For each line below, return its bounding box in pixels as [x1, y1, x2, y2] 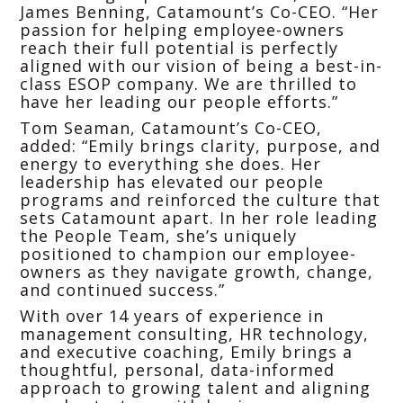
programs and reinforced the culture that [20, 188, 381, 210]
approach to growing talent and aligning [20, 376, 371, 399]
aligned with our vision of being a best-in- [20, 54, 382, 76]
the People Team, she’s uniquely [20, 224, 297, 246]
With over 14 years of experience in [20, 304, 324, 327]
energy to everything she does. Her [20, 152, 321, 175]
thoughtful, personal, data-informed [20, 358, 335, 381]
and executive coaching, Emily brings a [20, 340, 353, 363]
